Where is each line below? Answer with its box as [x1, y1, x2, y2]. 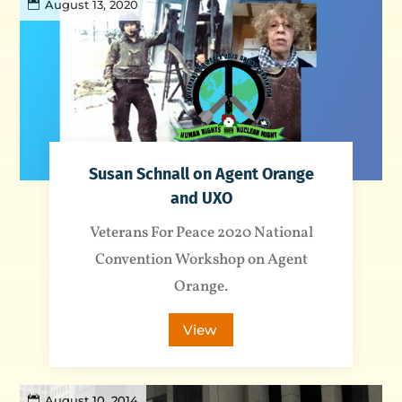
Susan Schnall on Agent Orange [88, 164, 314, 185]
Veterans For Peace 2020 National [89, 223, 313, 244]
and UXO [170, 188, 232, 209]
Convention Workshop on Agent [94, 249, 308, 271]
